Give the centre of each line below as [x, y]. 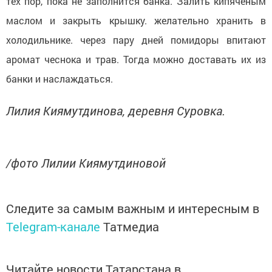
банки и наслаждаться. [59, 78]
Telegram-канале [53, 226]
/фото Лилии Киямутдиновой [86, 162]
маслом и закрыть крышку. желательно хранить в [136, 20]
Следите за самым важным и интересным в [133, 208]
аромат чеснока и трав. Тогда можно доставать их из [136, 59]
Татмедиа [131, 226]
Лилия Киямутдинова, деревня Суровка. [116, 110]
